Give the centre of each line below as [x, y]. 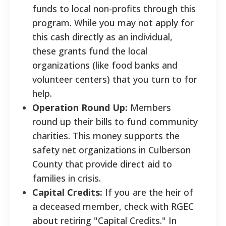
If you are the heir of [148, 192]
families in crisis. [67, 178]
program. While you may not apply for [113, 22]
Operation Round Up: [80, 107]
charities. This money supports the [106, 135]
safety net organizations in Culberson [111, 150]
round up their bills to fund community [115, 121]
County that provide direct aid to [102, 164]
